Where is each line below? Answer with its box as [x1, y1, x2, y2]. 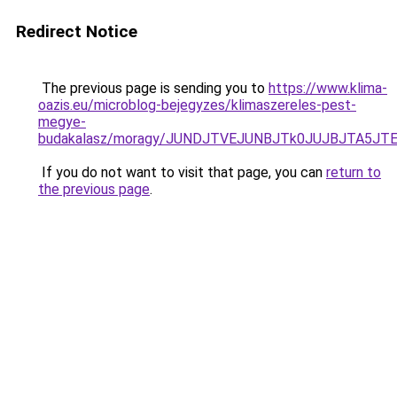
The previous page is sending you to [38, 80, 269, 97]
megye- [38, 113, 86, 130]
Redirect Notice [16, 21, 137, 42]
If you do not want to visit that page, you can [38, 164, 326, 181]
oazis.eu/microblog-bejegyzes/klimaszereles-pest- [38, 97, 356, 113]
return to [326, 164, 381, 181]
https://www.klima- [269, 80, 387, 97]
